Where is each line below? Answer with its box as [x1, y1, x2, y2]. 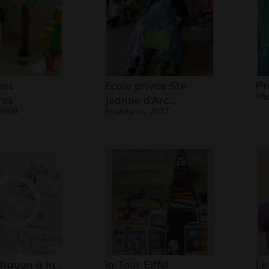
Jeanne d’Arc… [104, 93, 175, 107]
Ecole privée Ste [104, 79, 187, 92]
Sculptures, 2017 [104, 106, 169, 116]
